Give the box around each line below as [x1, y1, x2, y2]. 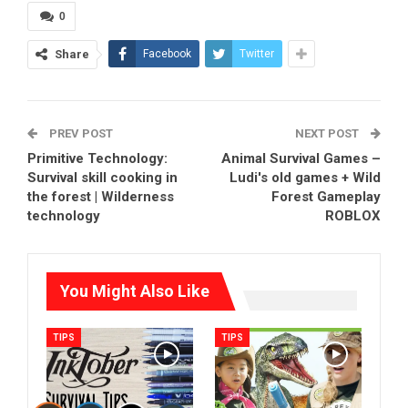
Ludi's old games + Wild [229, 168, 381, 186]
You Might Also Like [60, 280, 209, 301]
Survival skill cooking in [27, 168, 178, 186]
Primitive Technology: [27, 149, 168, 167]
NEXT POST [295, 126, 362, 140]
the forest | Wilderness [27, 188, 174, 205]
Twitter [240, 46, 274, 60]
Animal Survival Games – [221, 149, 381, 167]
